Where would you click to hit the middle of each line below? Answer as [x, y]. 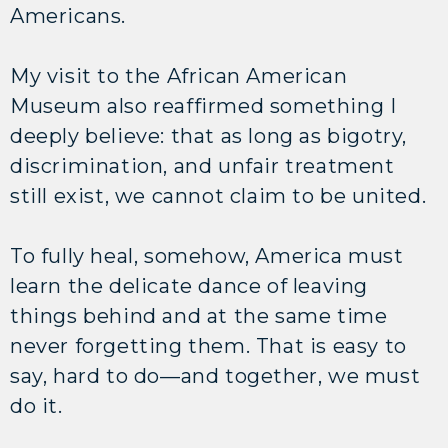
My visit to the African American [179, 75]
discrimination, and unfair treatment [202, 165]
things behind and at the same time [199, 315]
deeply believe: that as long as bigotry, [209, 135]
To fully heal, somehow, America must [207, 255]
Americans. [68, 15]
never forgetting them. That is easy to [208, 345]
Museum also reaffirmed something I [203, 105]
